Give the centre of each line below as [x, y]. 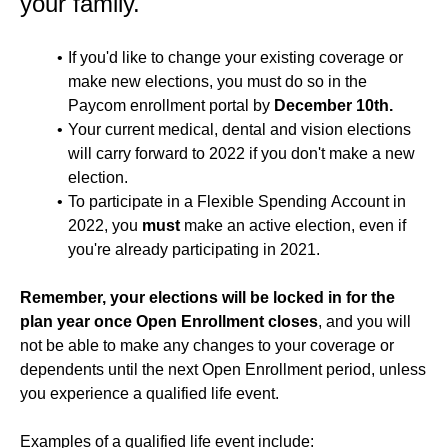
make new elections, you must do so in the [217, 81]
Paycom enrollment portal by [171, 105]
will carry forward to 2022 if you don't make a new [241, 153]
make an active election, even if [293, 225]
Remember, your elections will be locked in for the [207, 297]
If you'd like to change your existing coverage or [235, 57]
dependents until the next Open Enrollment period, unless [223, 369]
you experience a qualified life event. [149, 393]
